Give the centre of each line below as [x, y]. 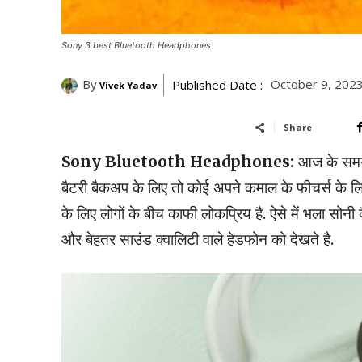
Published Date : [217, 85]
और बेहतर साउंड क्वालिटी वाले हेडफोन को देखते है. [198, 240]
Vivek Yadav [128, 86]
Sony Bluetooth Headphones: [180, 162]
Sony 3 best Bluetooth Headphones [136, 46]
